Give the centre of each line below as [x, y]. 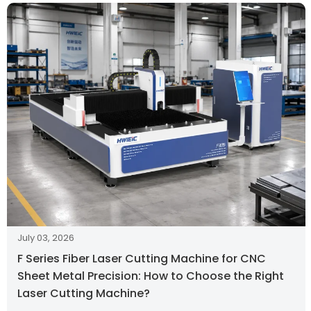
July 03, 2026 [46, 238]
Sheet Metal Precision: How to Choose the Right [151, 276]
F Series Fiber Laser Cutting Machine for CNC [142, 259]
